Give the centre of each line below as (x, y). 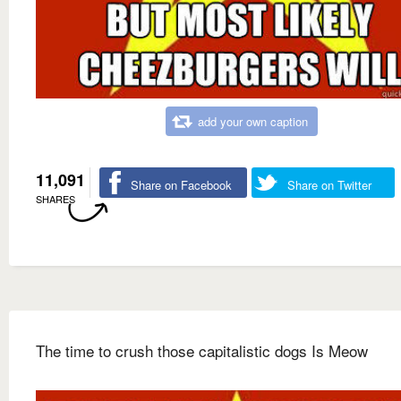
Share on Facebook (181, 185)
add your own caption (253, 121)
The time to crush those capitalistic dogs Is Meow (202, 350)
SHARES (55, 199)
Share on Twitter (329, 185)
